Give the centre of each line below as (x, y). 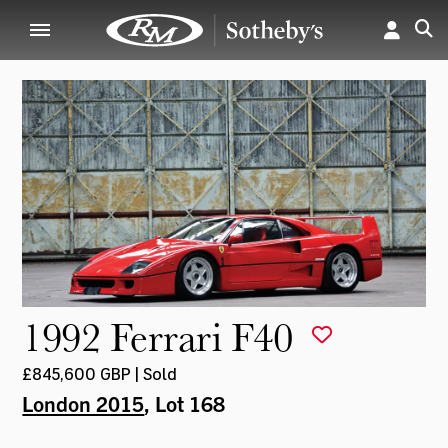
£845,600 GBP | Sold (100, 373)
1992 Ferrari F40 (162, 336)
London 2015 (83, 402)
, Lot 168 (185, 402)
